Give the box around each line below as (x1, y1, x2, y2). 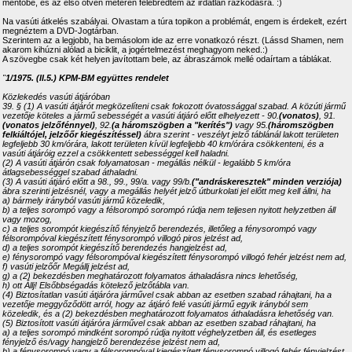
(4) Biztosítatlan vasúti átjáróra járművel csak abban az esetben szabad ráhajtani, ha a (2, 290, 332, 299)
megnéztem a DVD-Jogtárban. (2, 26, 119, 35)
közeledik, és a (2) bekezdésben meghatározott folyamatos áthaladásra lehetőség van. (2, 309, 334, 318)
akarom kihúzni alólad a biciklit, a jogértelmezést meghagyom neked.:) (2, 45, 268, 54)
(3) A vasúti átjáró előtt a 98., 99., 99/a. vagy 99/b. (2, 177, 192, 186)
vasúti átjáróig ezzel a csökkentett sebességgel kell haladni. (2, 148, 229, 158)
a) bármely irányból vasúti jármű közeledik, (2, 196, 165, 205)
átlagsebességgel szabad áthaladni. (2, 167, 138, 177)
